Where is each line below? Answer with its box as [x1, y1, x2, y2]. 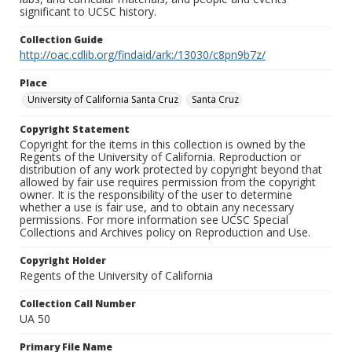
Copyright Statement [20, 123, 130, 137]
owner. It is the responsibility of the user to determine [20, 187, 292, 203]
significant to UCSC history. [20, 4, 156, 20]
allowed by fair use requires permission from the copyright [20, 174, 316, 190]
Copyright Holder [20, 254, 106, 268]
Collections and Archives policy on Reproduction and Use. [20, 225, 310, 240]
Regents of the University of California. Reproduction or [20, 149, 301, 165]
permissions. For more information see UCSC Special [20, 212, 288, 228]
